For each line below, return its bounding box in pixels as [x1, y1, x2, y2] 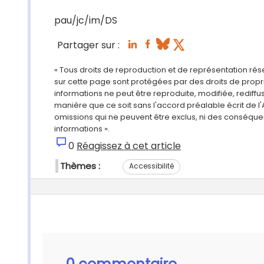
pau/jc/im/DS [54, 14, 117, 27]
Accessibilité [129, 160, 174, 171]
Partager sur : [57, 38, 120, 52]
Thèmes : [60, 160, 100, 172]
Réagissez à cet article [77, 139, 181, 153]
